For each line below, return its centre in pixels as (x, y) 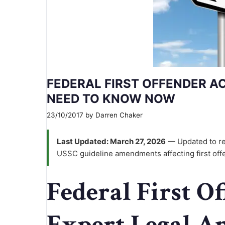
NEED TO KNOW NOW (111, 99)
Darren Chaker (119, 115)
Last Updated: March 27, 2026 (111, 142)
